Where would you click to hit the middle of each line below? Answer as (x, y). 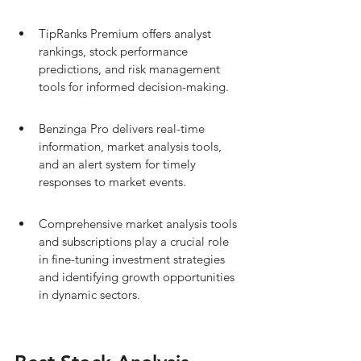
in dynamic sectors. (89, 295)
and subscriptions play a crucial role (135, 241)
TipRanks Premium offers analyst (127, 33)
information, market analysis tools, (132, 146)
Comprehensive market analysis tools (139, 224)
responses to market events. (112, 182)
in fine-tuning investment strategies (133, 259)
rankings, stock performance (115, 51)
